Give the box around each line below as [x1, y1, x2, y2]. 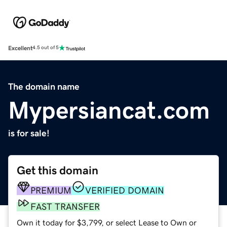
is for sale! [8, 128, 50, 138]
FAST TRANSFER [30, 202, 100, 211]
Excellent [8, 45, 32, 51]
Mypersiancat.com [8, 97, 210, 122]
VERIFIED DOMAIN [85, 185, 164, 195]
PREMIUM [30, 185, 71, 195]
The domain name [8, 82, 80, 91]
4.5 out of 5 [32, 45, 59, 51]
